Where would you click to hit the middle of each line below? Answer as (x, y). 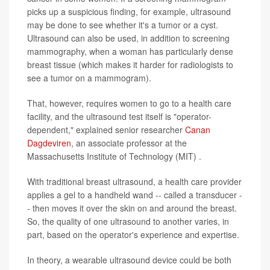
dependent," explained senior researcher (106, 129)
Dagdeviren (49, 143)
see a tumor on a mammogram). (89, 77)
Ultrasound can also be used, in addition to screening (128, 38)
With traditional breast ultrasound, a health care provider (134, 181)
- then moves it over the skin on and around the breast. (132, 208)
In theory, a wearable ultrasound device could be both (129, 259)
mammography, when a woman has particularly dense (130, 51)
